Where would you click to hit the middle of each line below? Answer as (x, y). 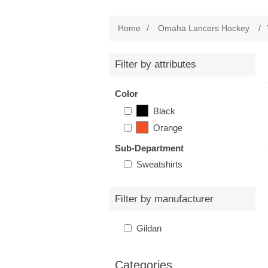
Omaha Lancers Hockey (204, 28)
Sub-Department (149, 148)
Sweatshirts (159, 164)
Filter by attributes (156, 64)
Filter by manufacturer (164, 199)
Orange (168, 127)
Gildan (149, 228)
